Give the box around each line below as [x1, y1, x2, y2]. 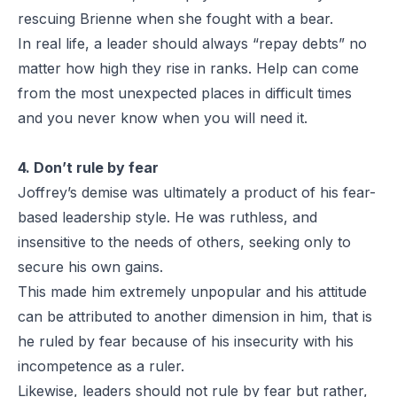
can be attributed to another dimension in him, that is [18, 307, 372, 325]
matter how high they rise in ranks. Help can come [18, 58, 359, 77]
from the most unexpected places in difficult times [18, 83, 352, 102]
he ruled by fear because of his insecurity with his [18, 331, 354, 350]
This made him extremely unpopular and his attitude [18, 282, 367, 300]
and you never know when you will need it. [18, 108, 307, 127]
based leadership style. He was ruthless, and [18, 207, 317, 226]
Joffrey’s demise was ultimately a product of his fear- [18, 183, 376, 201]
